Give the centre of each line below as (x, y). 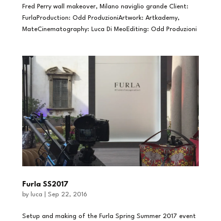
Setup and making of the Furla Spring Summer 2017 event (109, 216)
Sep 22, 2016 (67, 194)
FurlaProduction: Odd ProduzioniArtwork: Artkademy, (101, 18)
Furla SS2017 (45, 184)
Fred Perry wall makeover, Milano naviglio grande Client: (105, 6)
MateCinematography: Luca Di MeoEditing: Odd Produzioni (109, 29)
